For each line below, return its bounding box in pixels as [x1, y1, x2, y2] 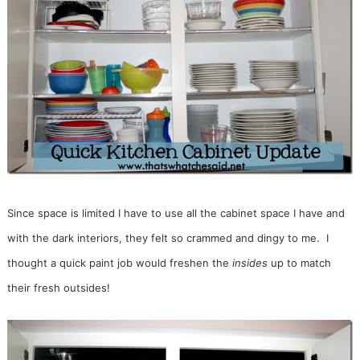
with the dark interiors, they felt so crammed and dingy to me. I [6, 231, 329, 245]
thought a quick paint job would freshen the [6, 256, 229, 270]
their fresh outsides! [6, 281, 110, 295]
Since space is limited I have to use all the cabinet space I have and [6, 207, 345, 220]
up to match [267, 256, 331, 270]
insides [228, 256, 268, 270]
